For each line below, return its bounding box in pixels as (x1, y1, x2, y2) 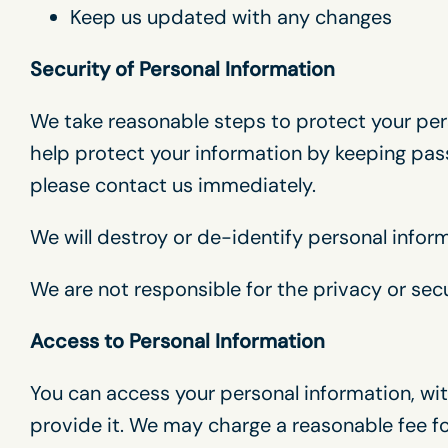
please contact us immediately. (30, 172, 316, 198)
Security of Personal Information (30, 56, 335, 82)
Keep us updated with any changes (70, 4, 392, 30)
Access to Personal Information (30, 328, 325, 354)
